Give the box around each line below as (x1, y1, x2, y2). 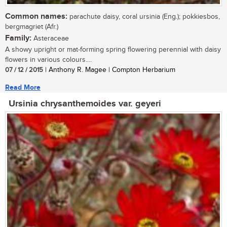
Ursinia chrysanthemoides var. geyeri (9, 98, 161, 110)
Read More (5, 83, 41, 92)
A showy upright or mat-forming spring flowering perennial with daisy (5, 46, 221, 54)
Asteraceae (31, 34, 69, 43)
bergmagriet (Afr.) (5, 23, 58, 31)
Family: (5, 33, 31, 44)
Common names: (5, 12, 67, 22)
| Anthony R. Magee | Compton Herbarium (43, 66, 175, 74)
